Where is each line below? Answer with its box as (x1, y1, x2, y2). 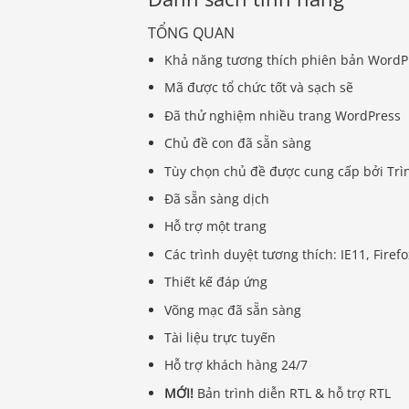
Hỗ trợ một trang (164, 217, 267, 236)
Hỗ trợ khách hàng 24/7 (164, 356, 309, 374)
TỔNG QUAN (148, 23, 235, 44)
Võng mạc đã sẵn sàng (164, 300, 302, 319)
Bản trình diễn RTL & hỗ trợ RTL (197, 383, 392, 402)
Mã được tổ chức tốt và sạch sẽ (164, 79, 354, 97)
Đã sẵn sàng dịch (164, 189, 270, 207)
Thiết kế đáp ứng (164, 273, 268, 291)
